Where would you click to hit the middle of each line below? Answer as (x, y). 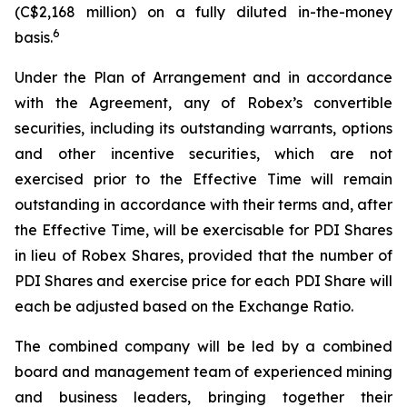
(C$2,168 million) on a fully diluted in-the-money (203, 12)
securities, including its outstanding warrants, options (203, 128)
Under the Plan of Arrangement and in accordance (203, 77)
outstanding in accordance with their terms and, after (203, 204)
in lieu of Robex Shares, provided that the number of (203, 255)
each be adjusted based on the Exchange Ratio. (184, 306)
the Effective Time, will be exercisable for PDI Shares (203, 230)
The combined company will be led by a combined (203, 346)
